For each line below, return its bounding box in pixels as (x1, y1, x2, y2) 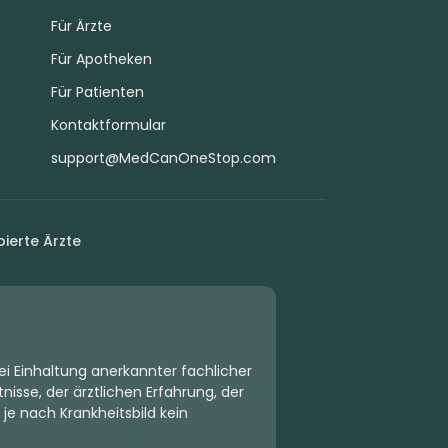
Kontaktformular (50, 114, 166, 135)
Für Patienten (50, 81, 144, 102)
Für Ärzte (50, 15, 112, 36)
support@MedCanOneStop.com (50, 147, 276, 168)
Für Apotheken (50, 48, 152, 69)
